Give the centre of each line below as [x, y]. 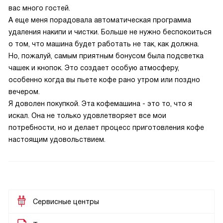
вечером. [24, 92]
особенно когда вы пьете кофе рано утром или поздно [104, 80]
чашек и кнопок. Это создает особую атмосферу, [94, 68]
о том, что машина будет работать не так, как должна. [104, 44]
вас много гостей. [39, 8]
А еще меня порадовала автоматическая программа [100, 20]
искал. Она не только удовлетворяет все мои [87, 115]
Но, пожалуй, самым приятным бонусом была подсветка [106, 56]
